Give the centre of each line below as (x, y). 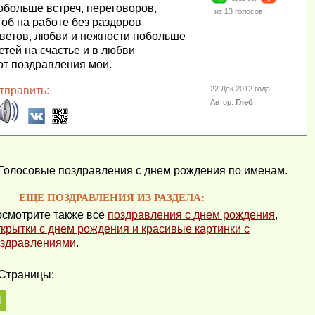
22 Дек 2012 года (240, 89)
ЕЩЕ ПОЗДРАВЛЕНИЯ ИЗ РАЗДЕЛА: (112, 198)
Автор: (223, 102)
